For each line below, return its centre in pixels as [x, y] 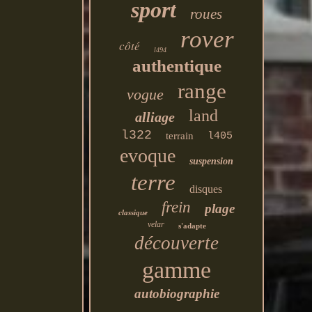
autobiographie [177, 294]
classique [133, 212]
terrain [179, 136]
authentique [177, 66]
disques [206, 189]
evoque [148, 156]
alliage [155, 117]
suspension [212, 161]
